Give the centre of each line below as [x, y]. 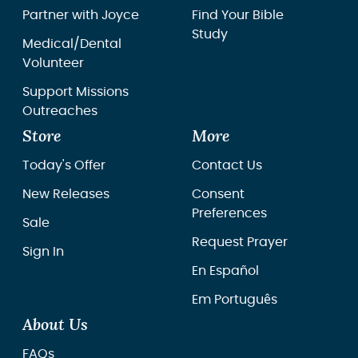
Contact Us [227, 165]
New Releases [66, 194]
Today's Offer [64, 165]
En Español [225, 270]
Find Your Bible [238, 15]
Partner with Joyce [81, 15]
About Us [55, 325]
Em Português [235, 299]
